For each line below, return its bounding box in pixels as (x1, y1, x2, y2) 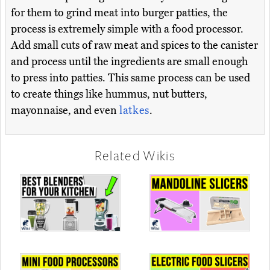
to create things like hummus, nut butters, (11, 87, 207, 101)
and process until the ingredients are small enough (11, 55, 248, 69)
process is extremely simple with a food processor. (11, 22, 243, 36)
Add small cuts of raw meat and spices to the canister (11, 39, 258, 52)
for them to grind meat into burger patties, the (11, 6, 228, 20)
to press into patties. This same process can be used (11, 71, 250, 85)
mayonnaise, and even (11, 104, 119, 118)
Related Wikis (94, 146, 176, 165)
